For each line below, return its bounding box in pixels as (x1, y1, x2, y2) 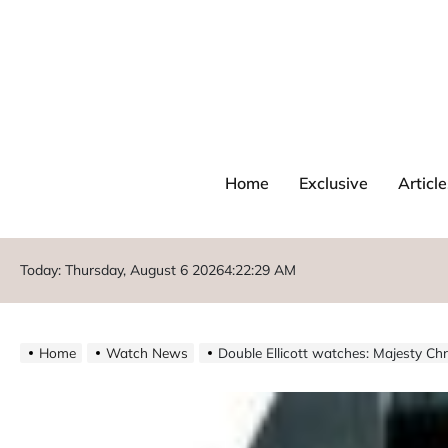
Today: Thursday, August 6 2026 (20, 260, 224, 279)
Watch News (106, 343, 188, 361)
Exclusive (298, 173, 368, 193)
